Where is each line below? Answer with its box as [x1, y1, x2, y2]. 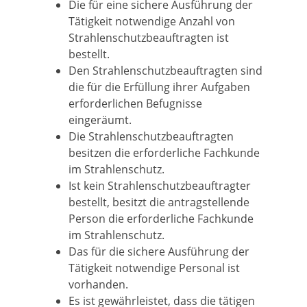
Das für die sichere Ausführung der [69, 244, 249, 259]
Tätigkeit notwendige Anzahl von [69, 14, 235, 29]
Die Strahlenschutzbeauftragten [69, 129, 234, 144]
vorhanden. [69, 277, 128, 292]
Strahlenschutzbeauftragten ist [69, 30, 229, 45]
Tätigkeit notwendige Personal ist [69, 260, 240, 275]
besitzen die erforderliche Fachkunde [69, 145, 260, 160]
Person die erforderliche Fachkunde [69, 211, 254, 226]
